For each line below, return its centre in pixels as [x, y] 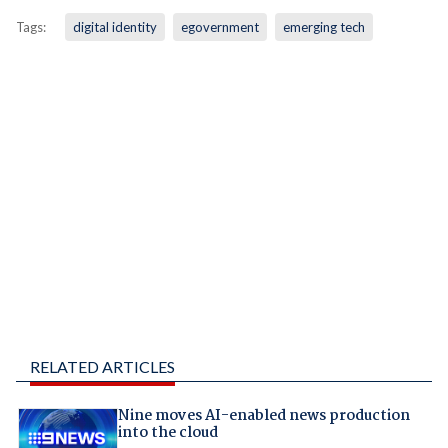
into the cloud [167, 432]
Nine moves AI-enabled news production [263, 415]
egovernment [219, 27]
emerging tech [323, 27]
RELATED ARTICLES [102, 366]
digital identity [114, 27]
